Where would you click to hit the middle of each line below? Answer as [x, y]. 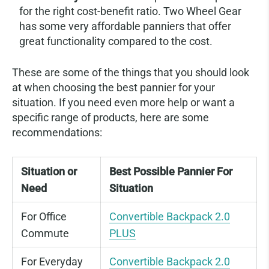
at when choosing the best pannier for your [113, 88]
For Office [44, 217]
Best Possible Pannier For [171, 172]
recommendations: [57, 133]
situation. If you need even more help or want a [123, 103]
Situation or [49, 172]
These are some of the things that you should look [131, 73]
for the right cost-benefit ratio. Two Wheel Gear [130, 11]
